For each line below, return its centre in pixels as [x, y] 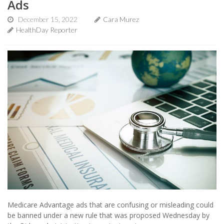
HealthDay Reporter [47, 29]
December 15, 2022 [48, 19]
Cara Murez [121, 19]
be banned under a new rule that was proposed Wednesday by [108, 215]
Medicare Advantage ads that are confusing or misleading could [110, 205]
